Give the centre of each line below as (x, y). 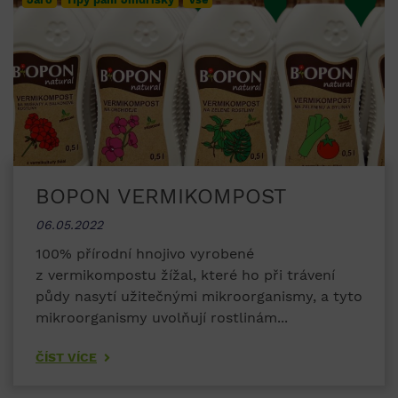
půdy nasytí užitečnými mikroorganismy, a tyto (199, 297)
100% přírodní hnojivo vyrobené (145, 254)
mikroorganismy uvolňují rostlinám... (162, 318)
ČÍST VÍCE (66, 358)
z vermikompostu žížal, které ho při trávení (185, 275)
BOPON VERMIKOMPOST (161, 197)
